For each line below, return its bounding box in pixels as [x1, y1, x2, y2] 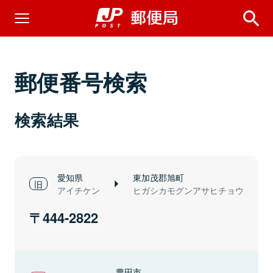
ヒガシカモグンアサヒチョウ [133, 184, 244, 196]
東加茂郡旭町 [133, 171, 184, 183]
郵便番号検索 [15, 66, 147, 97]
